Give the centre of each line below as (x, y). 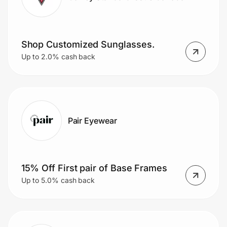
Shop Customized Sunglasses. (88, 45)
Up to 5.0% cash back (58, 180)
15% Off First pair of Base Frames (94, 168)
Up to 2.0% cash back (58, 57)
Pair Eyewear (92, 120)
